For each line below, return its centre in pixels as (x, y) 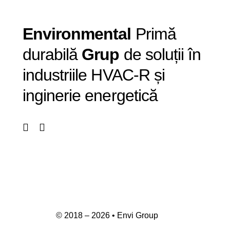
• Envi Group (134, 215)
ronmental (93, 34)
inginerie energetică (90, 95)
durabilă (52, 54)
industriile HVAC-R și (93, 75)
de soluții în (160, 54)
